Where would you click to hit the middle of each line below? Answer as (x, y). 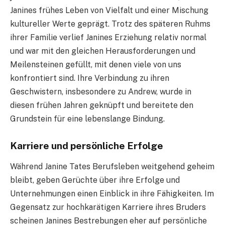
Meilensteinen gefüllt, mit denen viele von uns (96, 64)
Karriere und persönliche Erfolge (87, 145)
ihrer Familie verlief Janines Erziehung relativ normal (108, 37)
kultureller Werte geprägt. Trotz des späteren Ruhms (110, 24)
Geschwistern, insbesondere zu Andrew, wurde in (101, 91)
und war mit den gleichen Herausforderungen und (103, 51)
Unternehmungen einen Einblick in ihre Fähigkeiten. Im (112, 194)
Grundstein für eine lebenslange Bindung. (87, 119)
